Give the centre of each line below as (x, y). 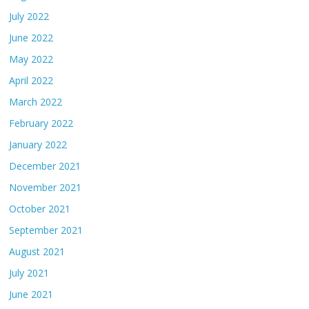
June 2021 (31, 294)
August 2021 (37, 251)
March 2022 (36, 101)
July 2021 (29, 272)
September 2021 (46, 230)
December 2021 (45, 166)
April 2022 (31, 80)
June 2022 (31, 37)
